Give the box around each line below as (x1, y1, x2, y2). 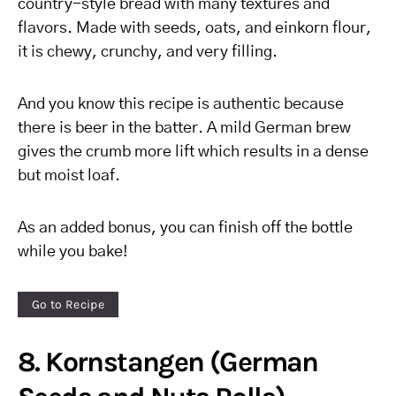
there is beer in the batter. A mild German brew (18, 120, 351, 136)
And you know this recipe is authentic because (18, 96, 344, 112)
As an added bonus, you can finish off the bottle (18, 220, 353, 236)
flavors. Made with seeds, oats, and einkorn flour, (18, 20, 371, 36)
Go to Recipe (32, 296, 105, 312)
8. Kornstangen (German (18, 346, 318, 378)
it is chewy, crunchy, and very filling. (18, 44, 278, 60)
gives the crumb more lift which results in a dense (18, 144, 369, 160)
